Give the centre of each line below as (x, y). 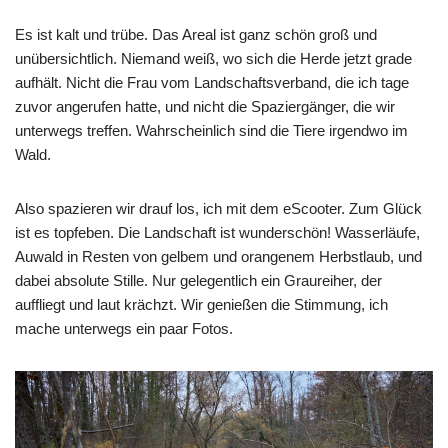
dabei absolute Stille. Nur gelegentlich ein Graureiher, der (198, 280)
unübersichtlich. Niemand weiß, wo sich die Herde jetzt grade (213, 58)
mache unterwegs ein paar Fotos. (124, 328)
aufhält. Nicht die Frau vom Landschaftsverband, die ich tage (212, 82)
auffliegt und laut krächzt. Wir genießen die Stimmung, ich (201, 304)
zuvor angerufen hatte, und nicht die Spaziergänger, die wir (205, 106)
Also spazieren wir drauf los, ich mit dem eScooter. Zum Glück (218, 208)
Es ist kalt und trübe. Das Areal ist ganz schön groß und (196, 34)
